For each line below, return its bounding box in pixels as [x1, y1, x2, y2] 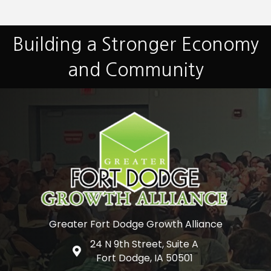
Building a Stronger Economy [12, 34, 259, 53]
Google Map [72, 244, 130, 259]
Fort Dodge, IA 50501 [96, 250, 193, 265]
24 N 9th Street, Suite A [90, 237, 198, 251]
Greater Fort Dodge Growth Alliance [48, 217, 223, 231]
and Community [67, 60, 204, 79]
